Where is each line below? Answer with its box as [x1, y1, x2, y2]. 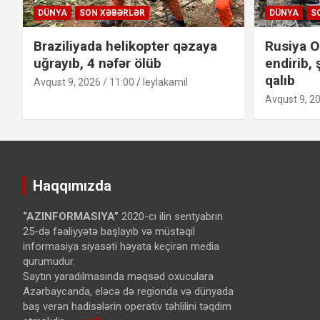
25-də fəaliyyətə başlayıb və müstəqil [23, 225, 195, 239]
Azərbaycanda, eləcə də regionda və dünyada [23, 285, 234, 299]
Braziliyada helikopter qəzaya [34, 38, 217, 55]
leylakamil [143, 76, 188, 89]
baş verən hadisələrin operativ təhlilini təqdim [23, 300, 231, 314]
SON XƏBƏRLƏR [79, 8, 145, 19]
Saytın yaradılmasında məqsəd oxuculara [23, 270, 214, 284]
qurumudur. [23, 255, 75, 269]
